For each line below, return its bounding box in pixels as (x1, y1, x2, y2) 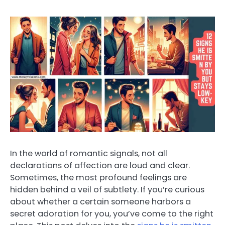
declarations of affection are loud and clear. (10, 160, 190, 172)
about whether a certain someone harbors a (10, 196, 191, 208)
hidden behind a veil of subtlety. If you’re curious (10, 184, 204, 196)
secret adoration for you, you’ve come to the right (10, 208, 213, 220)
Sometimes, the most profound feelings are (10, 172, 187, 184)
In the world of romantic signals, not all (10, 148, 167, 160)
